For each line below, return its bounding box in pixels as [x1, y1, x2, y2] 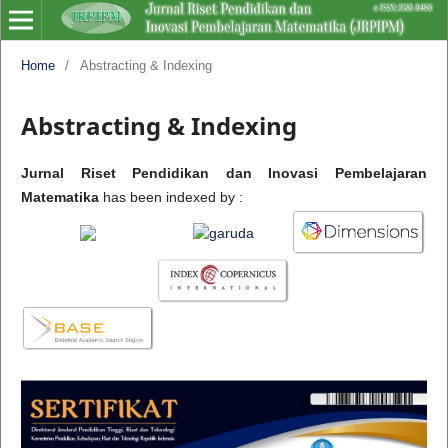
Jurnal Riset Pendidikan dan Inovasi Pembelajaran [20, 164, 428, 181]
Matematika [20, 188, 103, 205]
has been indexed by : [102, 188, 243, 205]
